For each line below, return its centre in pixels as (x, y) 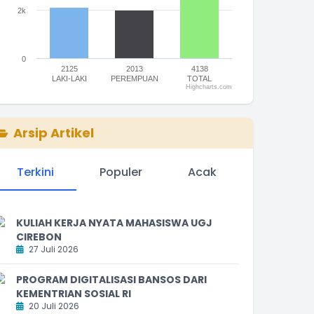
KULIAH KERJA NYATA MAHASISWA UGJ (114, 223)
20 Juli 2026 (53, 306)
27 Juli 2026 (53, 249)
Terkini (35, 172)
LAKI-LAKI (69, 78)
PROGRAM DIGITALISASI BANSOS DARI (111, 279)
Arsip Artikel (54, 133)
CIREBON (39, 237)
